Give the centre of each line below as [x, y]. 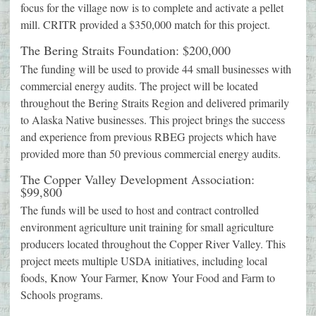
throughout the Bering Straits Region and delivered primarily [155, 102]
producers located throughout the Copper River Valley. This [153, 244]
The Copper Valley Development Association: [138, 179]
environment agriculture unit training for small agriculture [147, 227]
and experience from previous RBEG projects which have [148, 136]
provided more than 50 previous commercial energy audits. [151, 153]
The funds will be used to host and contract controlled [140, 210]
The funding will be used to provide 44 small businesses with [156, 68]
